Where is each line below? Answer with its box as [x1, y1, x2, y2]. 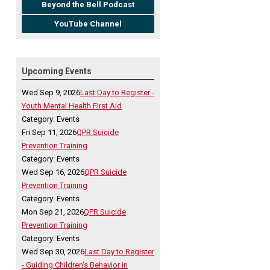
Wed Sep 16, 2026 [22, 167, 84, 177]
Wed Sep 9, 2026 [22, 87, 80, 97]
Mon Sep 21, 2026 [22, 207, 84, 216]
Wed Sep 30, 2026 [22, 246, 84, 256]
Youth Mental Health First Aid [22, 101, 122, 110]
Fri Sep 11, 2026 [22, 127, 77, 137]
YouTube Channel [54, 19, 122, 28]
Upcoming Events [22, 66, 92, 76]
